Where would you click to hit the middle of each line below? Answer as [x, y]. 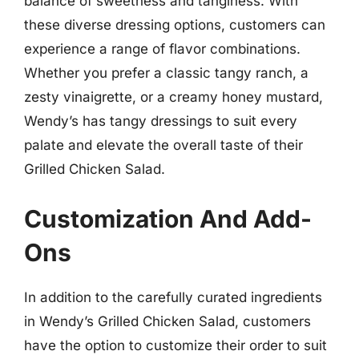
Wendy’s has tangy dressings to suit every [161, 121]
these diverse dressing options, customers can [175, 25]
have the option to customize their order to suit [175, 345]
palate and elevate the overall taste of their [163, 145]
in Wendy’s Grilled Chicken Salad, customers [167, 321]
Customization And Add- [168, 218]
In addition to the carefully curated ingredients [173, 297]
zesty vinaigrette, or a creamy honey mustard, [173, 97]
